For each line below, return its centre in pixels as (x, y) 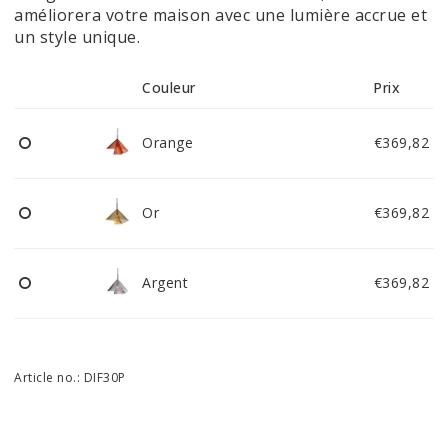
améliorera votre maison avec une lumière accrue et (220, 15)
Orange (167, 142)
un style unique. (77, 37)
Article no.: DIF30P (70, 377)
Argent (165, 282)
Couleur (169, 87)
